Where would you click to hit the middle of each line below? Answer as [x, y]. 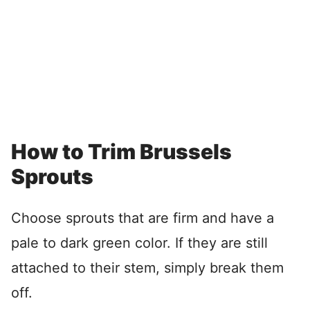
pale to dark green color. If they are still [139, 243]
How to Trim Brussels [121, 152]
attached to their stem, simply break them [147, 268]
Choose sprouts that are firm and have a [143, 218]
